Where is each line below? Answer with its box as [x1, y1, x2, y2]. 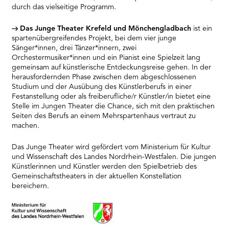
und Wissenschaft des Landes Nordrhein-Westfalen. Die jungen [12, 153, 217, 161]
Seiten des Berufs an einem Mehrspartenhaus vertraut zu [12, 112, 196, 120]
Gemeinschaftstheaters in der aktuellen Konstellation [12, 173, 182, 180]
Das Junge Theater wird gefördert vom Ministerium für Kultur [12, 144, 211, 151]
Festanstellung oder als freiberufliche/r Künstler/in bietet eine [12, 93, 211, 101]
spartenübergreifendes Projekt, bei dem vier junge [12, 35, 177, 42]
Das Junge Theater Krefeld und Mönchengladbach [19, 25, 191, 33]
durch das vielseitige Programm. [12, 4, 117, 11]
